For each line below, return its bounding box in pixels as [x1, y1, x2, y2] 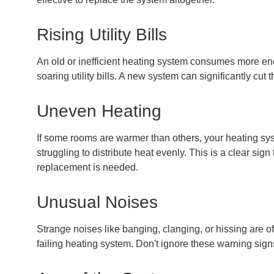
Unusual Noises [37, 192, 158, 212]
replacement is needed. [37, 161, 138, 172]
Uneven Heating [37, 101, 161, 120]
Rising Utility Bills [37, 24, 167, 44]
